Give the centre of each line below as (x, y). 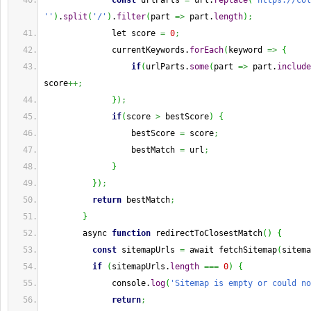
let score (102, 33)
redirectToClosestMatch (207, 233)
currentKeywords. (117, 50)
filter (131, 17)
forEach (207, 50)
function (131, 233)
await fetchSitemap (231, 250)
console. (97, 283)
